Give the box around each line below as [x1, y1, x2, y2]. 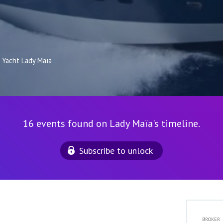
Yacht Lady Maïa [2, 56, 52, 65]
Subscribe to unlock [79, 145, 153, 156]
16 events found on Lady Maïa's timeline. [23, 117, 200, 130]
